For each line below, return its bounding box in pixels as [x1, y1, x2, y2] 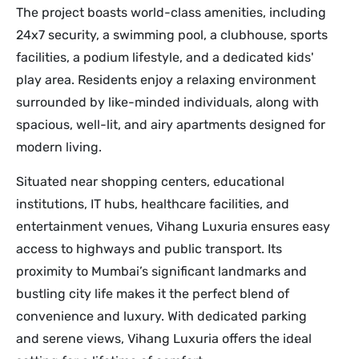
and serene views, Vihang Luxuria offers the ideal [16, 330, 312, 346]
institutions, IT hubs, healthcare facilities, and [16, 196, 289, 212]
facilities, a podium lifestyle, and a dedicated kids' [16, 49, 313, 65]
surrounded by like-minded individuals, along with [16, 94, 319, 110]
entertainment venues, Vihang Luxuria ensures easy [16, 218, 330, 234]
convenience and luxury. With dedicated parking [16, 308, 307, 324]
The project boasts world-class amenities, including [16, 4, 326, 20]
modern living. [16, 139, 102, 155]
